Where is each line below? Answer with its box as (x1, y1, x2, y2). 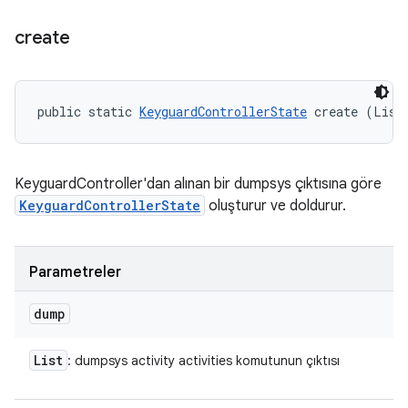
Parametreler (29, 263, 121, 281)
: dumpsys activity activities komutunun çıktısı (67, 352, 340, 369)
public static (37, 103, 139, 120)
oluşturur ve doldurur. (205, 197, 346, 215)
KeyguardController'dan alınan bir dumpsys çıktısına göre (15, 175, 382, 193)
